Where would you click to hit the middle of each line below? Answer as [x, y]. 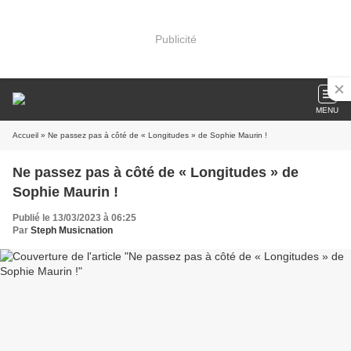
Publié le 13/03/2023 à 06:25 [74, 218]
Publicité [175, 39]
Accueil [25, 135]
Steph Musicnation [72, 230]
